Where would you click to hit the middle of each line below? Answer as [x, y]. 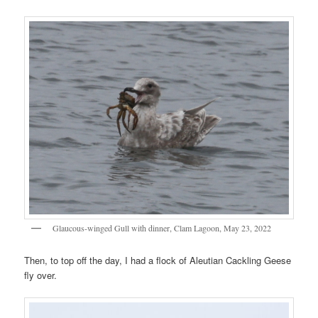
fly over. [41, 275]
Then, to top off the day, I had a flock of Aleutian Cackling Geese [158, 260]
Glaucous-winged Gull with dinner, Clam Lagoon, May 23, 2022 [162, 228]
